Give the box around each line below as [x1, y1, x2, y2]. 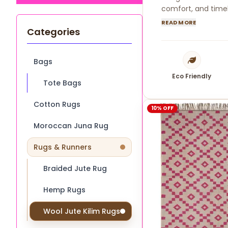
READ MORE [161, 18, 196, 26]
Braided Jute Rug [43, 163, 107, 174]
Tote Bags [43, 77, 81, 88]
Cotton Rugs [34, 99, 80, 109]
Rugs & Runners [34, 141, 92, 152]
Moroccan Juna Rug [34, 120, 108, 131]
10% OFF [151, 104, 174, 112]
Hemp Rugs [43, 184, 85, 195]
